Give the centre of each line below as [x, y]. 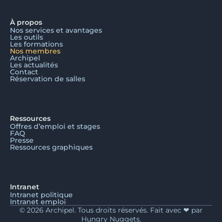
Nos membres [35, 51]
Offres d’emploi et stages [55, 126]
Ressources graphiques [51, 147]
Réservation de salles [48, 79]
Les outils [27, 37]
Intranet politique [41, 194]
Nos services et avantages [56, 30]
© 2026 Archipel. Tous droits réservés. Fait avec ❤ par [111, 210]
